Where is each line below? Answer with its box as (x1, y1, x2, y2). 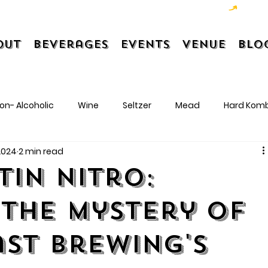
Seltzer (123, 99, 152, 111)
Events (120, 36, 170, 51)
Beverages (33, 36, 109, 51)
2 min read (19, 145, 64, 157)
